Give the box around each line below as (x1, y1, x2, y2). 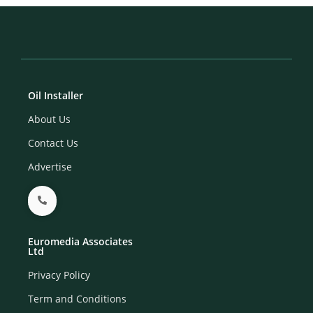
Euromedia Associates (28, 235, 133, 249)
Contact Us (28, 136, 78, 150)
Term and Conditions (28, 292, 126, 306)
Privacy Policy (28, 268, 90, 282)
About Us (28, 112, 71, 126)
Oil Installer (28, 89, 83, 103)
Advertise (28, 160, 72, 174)
